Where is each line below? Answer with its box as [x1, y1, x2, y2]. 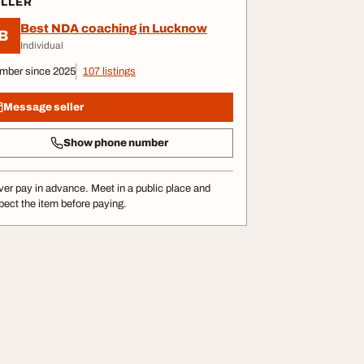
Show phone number [63, 136, 168, 149]
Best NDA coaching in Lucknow [20, 21, 207, 35]
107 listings [83, 66, 136, 77]
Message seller [3, 101, 84, 113]
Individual [20, 39, 63, 51]
